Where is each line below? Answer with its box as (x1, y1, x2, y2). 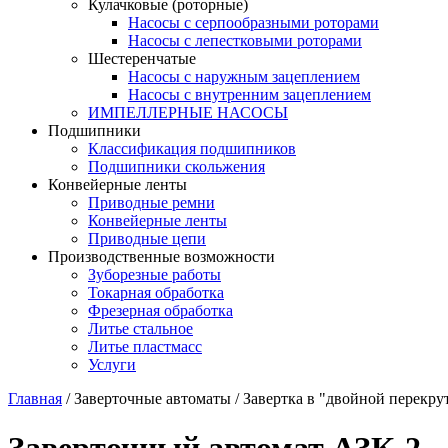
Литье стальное (88, 320, 193, 338)
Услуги (88, 356, 136, 374)
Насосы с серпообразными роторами (128, 14, 379, 32)
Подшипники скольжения (88, 158, 265, 176)
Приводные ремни (88, 194, 215, 212)
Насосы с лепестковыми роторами (128, 32, 362, 50)
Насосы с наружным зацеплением (128, 68, 360, 86)
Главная (8, 390, 62, 408)
